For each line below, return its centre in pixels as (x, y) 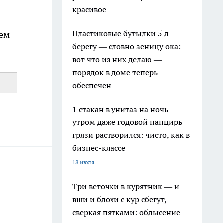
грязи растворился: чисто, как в (131, 135)
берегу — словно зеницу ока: (126, 46)
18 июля (83, 162)
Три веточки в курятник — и (126, 186)
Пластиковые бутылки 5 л (120, 33)
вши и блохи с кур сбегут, (119, 199)
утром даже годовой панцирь (127, 122)
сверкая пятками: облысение (126, 212)
